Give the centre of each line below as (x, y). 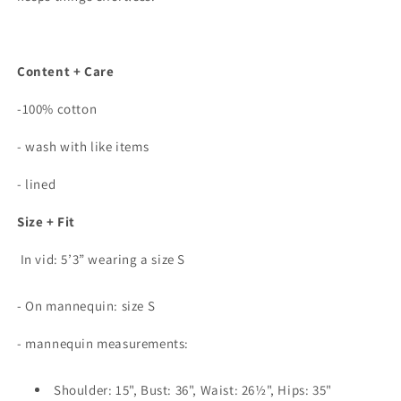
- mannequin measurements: (105, 344)
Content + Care (66, 72)
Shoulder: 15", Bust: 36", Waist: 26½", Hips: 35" (193, 390)
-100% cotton (59, 109)
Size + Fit (46, 222)
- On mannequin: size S (86, 306)
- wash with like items (85, 147)
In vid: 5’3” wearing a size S (101, 260)
